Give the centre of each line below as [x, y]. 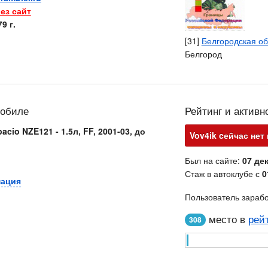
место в [227, 219]
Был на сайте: [213, 160]
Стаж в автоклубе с [223, 173]
